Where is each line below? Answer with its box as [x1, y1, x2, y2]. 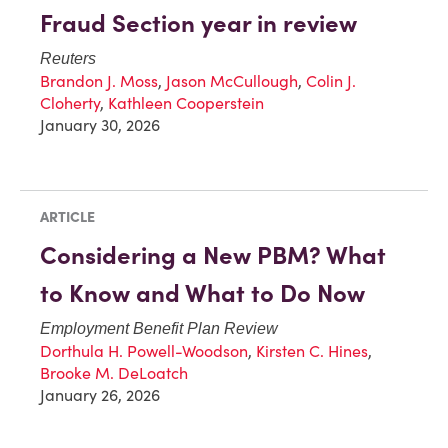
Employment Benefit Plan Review [40, 320, 278, 338]
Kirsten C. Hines [256, 341, 368, 362]
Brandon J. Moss [40, 71, 158, 92]
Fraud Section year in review [40, 8, 357, 40]
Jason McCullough [166, 71, 298, 92]
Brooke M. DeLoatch [40, 363, 188, 384]
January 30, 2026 [40, 115, 160, 136]
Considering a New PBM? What [40, 240, 386, 272]
